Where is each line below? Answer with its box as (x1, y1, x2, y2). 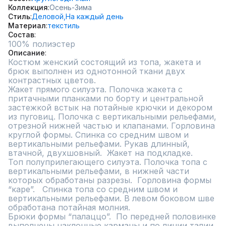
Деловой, (32, 12, 66, 21)
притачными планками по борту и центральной (8, 93, 203, 103)
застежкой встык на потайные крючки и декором (8, 102, 212, 112)
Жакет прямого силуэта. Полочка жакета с (8, 84, 183, 94)
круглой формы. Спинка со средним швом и (8, 130, 189, 140)
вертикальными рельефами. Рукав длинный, (8, 139, 190, 149)
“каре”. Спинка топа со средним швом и (8, 184, 178, 194)
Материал (8, 21, 46, 30)
